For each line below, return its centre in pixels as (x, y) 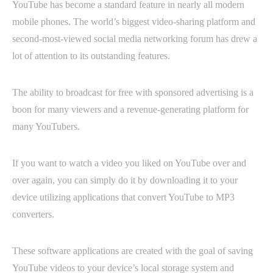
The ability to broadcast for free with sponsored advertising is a (133, 92)
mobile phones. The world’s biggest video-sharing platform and (134, 22)
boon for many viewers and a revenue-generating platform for (130, 109)
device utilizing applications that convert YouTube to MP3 (123, 197)
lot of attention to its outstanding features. (91, 56)
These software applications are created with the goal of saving (133, 251)
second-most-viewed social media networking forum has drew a (135, 39)
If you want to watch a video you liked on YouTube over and (129, 163)
